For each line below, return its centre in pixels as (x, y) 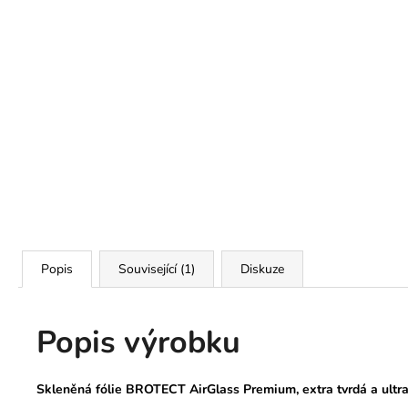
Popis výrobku (138, 342)
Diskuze (262, 269)
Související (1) (157, 269)
